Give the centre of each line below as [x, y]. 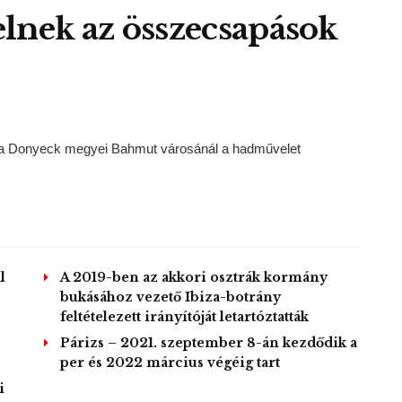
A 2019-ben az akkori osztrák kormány [194, 278]
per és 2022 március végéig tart [170, 363]
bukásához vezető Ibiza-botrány [170, 297]
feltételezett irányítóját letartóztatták [184, 317]
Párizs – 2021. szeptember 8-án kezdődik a [209, 343]
